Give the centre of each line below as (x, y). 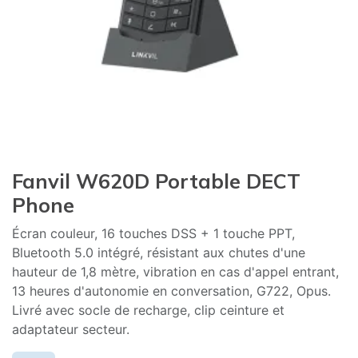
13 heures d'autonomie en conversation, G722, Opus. (171, 291)
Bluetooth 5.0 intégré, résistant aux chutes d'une (159, 253)
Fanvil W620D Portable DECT (156, 181)
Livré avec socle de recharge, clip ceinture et (148, 310)
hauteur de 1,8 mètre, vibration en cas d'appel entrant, (175, 272)
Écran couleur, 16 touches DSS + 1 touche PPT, (153, 233)
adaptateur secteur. (71, 329)
